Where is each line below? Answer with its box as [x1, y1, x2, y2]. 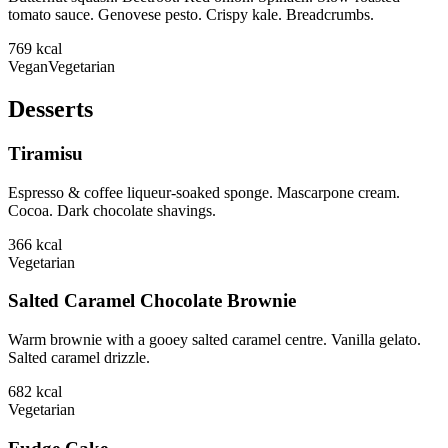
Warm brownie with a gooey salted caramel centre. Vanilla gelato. [8, 330, 421, 348]
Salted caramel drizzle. [8, 348, 150, 366]
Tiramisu [8, 142, 83, 164]
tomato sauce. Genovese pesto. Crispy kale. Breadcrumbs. [8, 6, 374, 23]
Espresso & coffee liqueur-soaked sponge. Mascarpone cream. [8, 183, 400, 201]
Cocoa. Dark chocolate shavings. [8, 201, 216, 219]
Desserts [8, 95, 93, 122]
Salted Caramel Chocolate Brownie [8, 290, 296, 312]
